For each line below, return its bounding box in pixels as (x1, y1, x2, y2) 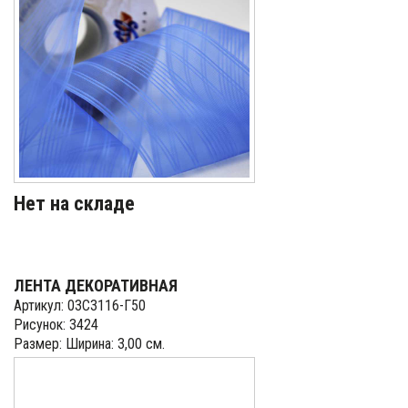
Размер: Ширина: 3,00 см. (14, 335, 165, 352)
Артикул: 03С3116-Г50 (14, 297, 146, 314)
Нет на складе (14, 192, 135, 215)
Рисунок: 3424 (14, 316, 98, 333)
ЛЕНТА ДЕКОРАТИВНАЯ (14, 276, 178, 295)
